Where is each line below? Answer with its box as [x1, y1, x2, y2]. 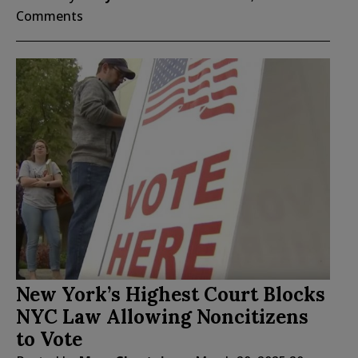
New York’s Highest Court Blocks [16, 281, 325, 307]
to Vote [16, 326, 82, 352]
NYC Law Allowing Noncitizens [16, 304, 308, 329]
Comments [16, 7, 83, 26]
